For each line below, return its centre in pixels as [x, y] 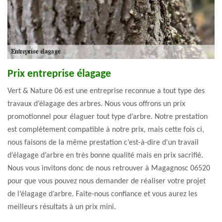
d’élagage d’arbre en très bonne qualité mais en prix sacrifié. [105, 156]
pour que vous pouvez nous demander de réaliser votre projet [107, 182]
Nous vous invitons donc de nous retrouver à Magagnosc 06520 [109, 169]
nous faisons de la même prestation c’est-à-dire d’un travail [103, 143]
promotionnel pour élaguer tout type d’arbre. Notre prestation [108, 117]
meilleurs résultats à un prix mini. [62, 207]
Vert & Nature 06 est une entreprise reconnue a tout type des [106, 91]
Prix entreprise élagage [59, 74]
